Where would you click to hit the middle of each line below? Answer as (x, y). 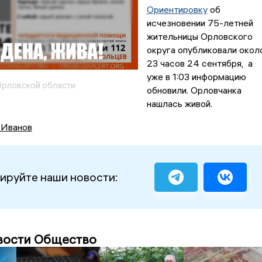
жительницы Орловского (199, 37)
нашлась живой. (179, 104)
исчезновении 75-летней (200, 23)
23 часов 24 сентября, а (199, 63)
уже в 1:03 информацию (196, 77)
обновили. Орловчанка (194, 90)
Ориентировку (177, 10)
